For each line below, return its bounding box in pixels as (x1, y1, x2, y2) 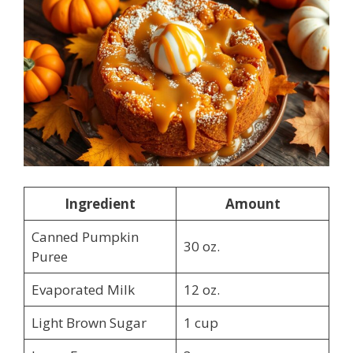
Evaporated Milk (31, 280, 135, 299)
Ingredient (65, 194, 136, 213)
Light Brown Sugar (31, 313, 147, 332)
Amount (225, 194, 281, 213)
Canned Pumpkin (31, 227, 139, 246)
